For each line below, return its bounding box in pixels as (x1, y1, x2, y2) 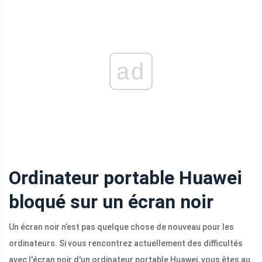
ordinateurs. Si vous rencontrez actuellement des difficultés (9, 239, 243, 249)
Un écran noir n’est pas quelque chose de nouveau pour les (9, 222, 234, 232)
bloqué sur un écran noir (9, 191, 213, 213)
